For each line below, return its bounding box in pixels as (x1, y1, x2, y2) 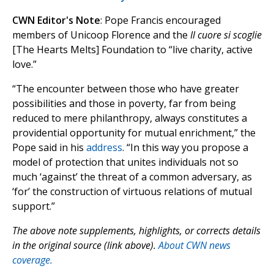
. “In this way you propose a (122, 141, 248, 155)
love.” (12, 57, 37, 72)
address (86, 141, 122, 155)
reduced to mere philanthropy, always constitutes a (12, 111, 247, 125)
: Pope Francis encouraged (100, 13, 221, 28)
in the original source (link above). (12, 239, 158, 253)
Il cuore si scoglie (190, 28, 262, 42)
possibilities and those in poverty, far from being (12, 97, 236, 111)
